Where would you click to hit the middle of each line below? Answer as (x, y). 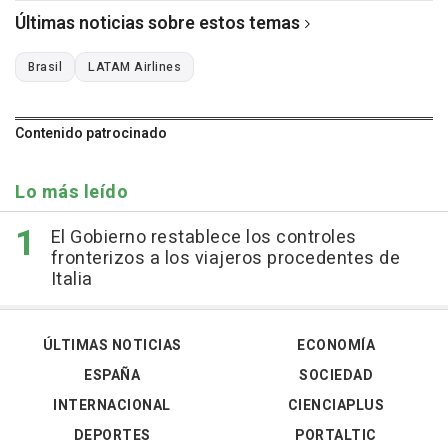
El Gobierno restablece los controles (203, 237)
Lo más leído (71, 192)
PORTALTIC (336, 435)
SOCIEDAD (336, 375)
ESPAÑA (112, 375)
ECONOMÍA (336, 345)
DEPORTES (112, 435)
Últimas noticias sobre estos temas (157, 23)
